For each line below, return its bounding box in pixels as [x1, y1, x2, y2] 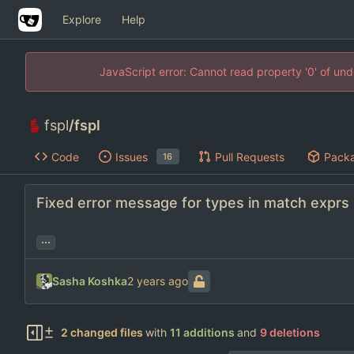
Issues [115, 149, 148, 164]
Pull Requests [214, 149, 284, 164]
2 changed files [60, 326, 143, 340]
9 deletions [259, 326, 320, 340]
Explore [62, 12, 101, 26]
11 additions [169, 326, 235, 340]
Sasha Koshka [52, 274, 127, 288]
